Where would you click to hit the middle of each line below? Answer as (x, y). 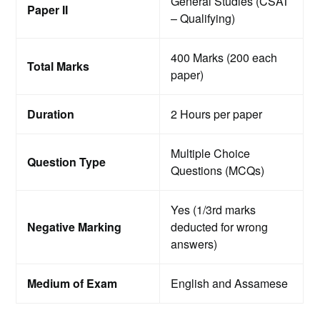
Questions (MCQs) (218, 171)
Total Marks (59, 66)
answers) (194, 244)
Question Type (67, 162)
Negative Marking (75, 227)
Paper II (48, 10)
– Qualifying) (203, 19)
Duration (51, 114)
